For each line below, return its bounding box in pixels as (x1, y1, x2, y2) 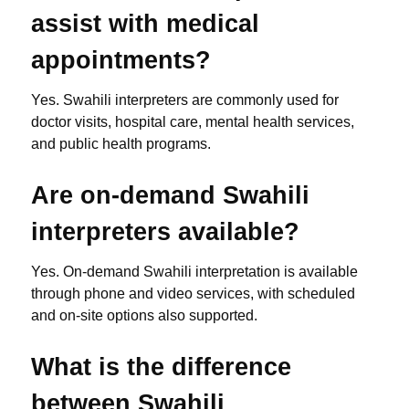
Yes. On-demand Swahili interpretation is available (31, 264, 358, 280)
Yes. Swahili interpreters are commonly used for (31, 92, 339, 109)
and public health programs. (31, 136, 211, 152)
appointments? (31, 46, 211, 75)
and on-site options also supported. (31, 308, 257, 324)
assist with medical (31, 9, 259, 38)
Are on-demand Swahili (31, 181, 309, 210)
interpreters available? (31, 217, 299, 246)
